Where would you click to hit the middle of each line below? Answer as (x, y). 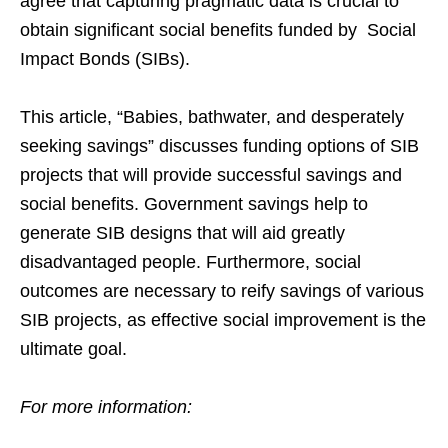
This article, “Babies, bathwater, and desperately (212, 117)
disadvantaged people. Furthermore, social (190, 262)
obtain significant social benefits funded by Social (218, 30)
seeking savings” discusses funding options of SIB (219, 146)
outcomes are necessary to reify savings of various (222, 291)
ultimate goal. (73, 349)
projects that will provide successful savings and (211, 175)
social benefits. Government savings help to (194, 204)
